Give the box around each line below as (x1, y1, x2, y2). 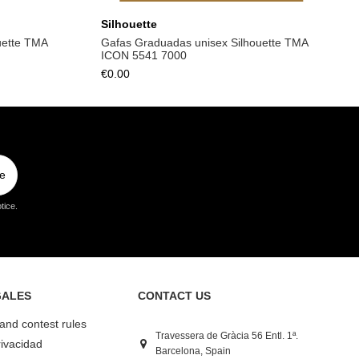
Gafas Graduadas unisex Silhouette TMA (101, 36, 308, 50)
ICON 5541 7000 (101, 49, 187, 63)
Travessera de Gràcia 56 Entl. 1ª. (155, 330, 299, 342)
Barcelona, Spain (155, 345, 232, 357)
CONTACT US (138, 288, 211, 302)
